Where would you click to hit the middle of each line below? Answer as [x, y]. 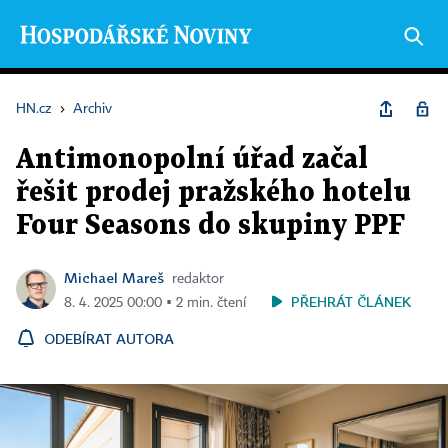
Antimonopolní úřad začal [192, 160]
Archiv [92, 109]
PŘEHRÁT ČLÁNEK [351, 301]
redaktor [198, 279]
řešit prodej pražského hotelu [213, 193]
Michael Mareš [114, 277]
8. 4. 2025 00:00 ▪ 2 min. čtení [155, 303]
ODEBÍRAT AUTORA [109, 338]
